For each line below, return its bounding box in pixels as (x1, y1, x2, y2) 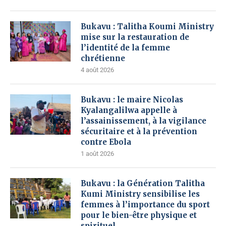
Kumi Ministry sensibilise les (81, 189, 200, 199)
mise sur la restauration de (81, 32, 189, 42)
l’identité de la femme (81, 43, 170, 53)
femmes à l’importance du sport (81, 200, 210, 210)
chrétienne (81, 53, 125, 64)
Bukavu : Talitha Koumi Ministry (81, 22, 214, 32)
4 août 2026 (81, 66, 114, 74)
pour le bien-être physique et (81, 210, 197, 220)
